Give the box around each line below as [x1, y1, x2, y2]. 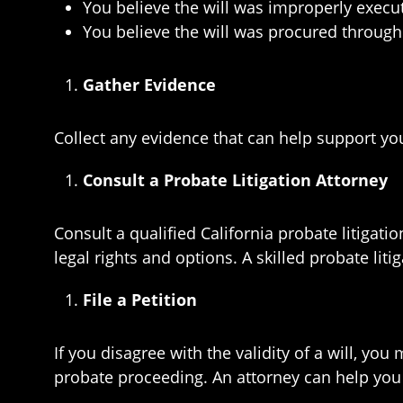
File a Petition [83, 289, 197, 310]
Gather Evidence [83, 74, 216, 95]
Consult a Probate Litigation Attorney [83, 169, 388, 191]
